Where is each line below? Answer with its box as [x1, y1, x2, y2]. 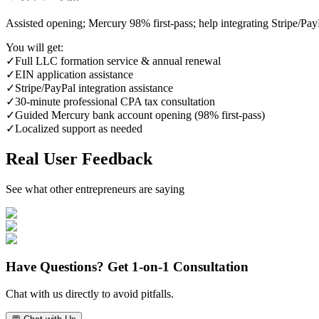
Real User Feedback [6, 150, 152, 169]
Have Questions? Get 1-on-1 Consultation [6, 258, 249, 274]
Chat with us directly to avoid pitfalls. [6, 288, 174, 300]
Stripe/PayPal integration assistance [15, 82, 173, 95]
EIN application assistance [15, 68, 133, 81]
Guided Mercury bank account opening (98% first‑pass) [15, 109, 265, 122]
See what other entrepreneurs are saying [6, 182, 184, 195]
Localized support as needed [15, 122, 142, 135]
